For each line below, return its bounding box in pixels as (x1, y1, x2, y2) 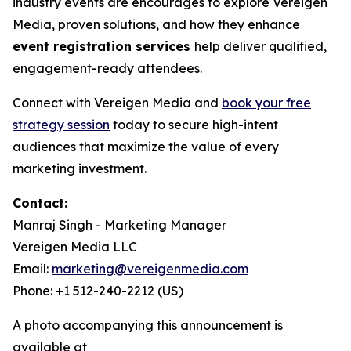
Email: (13, 260, 52, 277)
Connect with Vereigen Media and (13, 94, 222, 110)
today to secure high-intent (110, 116, 278, 132)
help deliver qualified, (194, 38, 327, 54)
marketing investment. (13, 160, 147, 176)
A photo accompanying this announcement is (13, 317, 283, 333)
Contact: (13, 194, 67, 211)
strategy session (13, 116, 110, 132)
